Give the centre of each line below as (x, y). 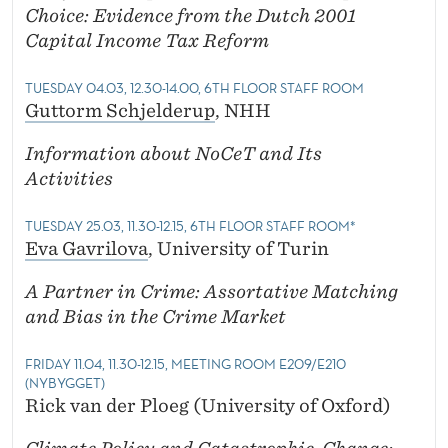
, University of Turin (238, 249)
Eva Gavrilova (86, 249)
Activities (69, 179)
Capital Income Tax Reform (147, 41)
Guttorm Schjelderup (120, 111)
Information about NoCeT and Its (173, 154)
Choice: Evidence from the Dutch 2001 (190, 16)
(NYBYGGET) (65, 383)
